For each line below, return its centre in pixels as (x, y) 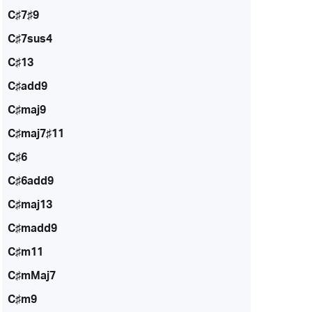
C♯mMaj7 (31, 276)
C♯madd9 (32, 229)
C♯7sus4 (30, 39)
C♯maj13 (30, 205)
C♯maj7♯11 (36, 134)
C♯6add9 (30, 181)
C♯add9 (27, 87)
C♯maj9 (26, 110)
